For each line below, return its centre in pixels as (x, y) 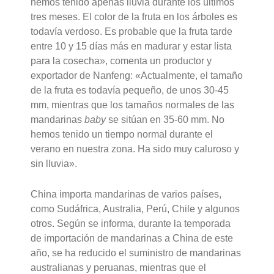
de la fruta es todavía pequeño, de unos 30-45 (130, 91)
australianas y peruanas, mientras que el (119, 267)
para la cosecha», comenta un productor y (121, 61)
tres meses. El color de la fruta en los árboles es (134, 17)
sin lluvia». (54, 164)
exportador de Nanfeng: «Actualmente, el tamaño (137, 76)
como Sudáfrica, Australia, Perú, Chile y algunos (135, 209)
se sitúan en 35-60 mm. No (165, 120)
